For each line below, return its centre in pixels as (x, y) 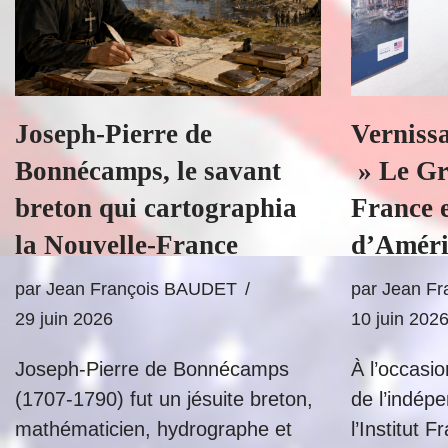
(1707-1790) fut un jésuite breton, (164, 399)
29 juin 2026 (64, 319)
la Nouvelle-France (126, 245)
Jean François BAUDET (141, 289)
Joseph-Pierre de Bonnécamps (152, 369)
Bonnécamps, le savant (148, 171)
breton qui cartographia (156, 208)
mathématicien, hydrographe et (153, 429)
